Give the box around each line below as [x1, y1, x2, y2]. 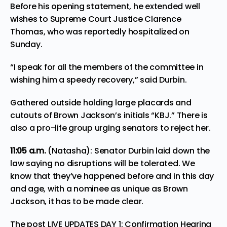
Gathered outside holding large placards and [10, 96, 192, 108]
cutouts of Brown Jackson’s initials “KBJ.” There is [10, 109, 208, 121]
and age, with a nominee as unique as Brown [10, 182, 188, 195]
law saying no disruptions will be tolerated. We [10, 157, 195, 169]
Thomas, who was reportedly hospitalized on [10, 25, 190, 37]
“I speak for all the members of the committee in [10, 61, 204, 73]
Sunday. [10, 38, 43, 50]
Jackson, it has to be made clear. [10, 195, 144, 207]
